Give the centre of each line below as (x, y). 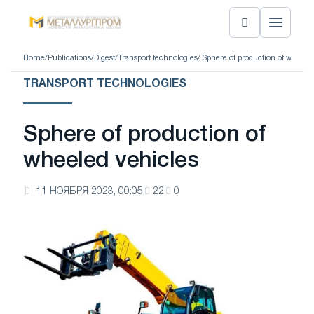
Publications (69, 58)
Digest (104, 58)
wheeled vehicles (111, 161)
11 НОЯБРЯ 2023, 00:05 (89, 192)
